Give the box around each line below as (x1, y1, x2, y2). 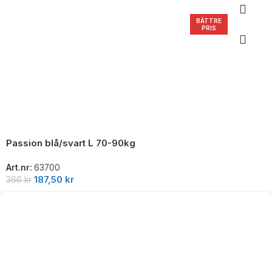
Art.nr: (6, 163, 34, 173)
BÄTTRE (196, 17, 222, 25)
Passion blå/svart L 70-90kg (6, 137, 135, 149)
